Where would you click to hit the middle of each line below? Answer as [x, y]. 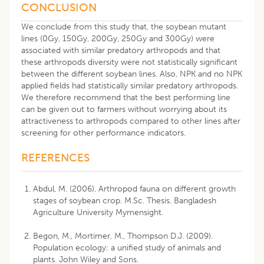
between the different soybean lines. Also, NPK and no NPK [132, 74]
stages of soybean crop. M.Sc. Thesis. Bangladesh [125, 200]
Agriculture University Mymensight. [99, 212]
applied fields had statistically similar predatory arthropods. [130, 85]
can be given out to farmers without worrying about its [124, 109]
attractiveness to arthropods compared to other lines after [131, 121]
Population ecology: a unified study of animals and [127, 247]
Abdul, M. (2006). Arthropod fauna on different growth [134, 189]
